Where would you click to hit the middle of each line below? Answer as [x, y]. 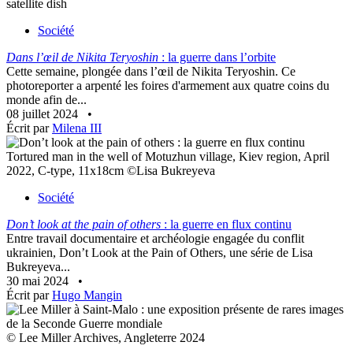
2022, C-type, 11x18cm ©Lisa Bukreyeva [111, 171]
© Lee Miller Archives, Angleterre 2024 [106, 338]
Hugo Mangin [87, 295]
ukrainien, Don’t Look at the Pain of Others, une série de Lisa [160, 253]
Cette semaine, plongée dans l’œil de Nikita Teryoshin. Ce [151, 72]
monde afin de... [46, 100]
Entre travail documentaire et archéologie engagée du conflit [155, 239]
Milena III [77, 128]
